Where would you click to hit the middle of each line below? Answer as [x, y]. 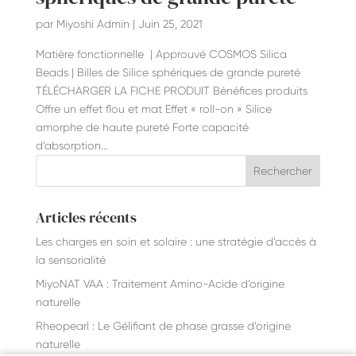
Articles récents [86, 217]
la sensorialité [70, 259]
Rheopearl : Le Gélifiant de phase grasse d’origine [163, 325]
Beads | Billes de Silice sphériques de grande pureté [168, 72]
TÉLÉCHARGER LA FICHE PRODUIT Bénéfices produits [171, 90]
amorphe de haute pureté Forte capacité [142, 127]
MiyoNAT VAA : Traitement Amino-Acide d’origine [160, 283]
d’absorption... [72, 145]
